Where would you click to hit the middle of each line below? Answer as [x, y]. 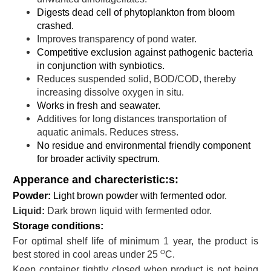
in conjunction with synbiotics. [101, 66]
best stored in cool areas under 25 [87, 255]
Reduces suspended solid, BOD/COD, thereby [136, 79]
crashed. [55, 26]
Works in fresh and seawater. [99, 106]
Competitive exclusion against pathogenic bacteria [145, 53]
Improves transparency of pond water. [117, 39]
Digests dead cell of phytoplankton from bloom [136, 13]
